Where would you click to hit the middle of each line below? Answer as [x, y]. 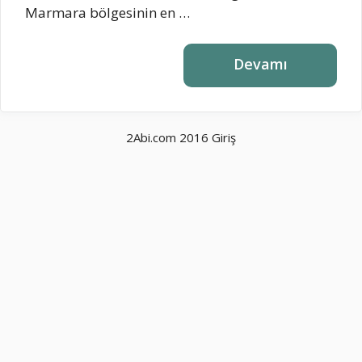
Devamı [260, 63]
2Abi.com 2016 [169, 137]
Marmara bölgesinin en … [107, 13]
